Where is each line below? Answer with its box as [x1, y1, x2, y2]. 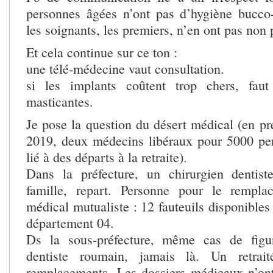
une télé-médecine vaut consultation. [26, 59, 224, 77]
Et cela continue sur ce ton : [26, 43, 177, 61]
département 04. [26, 213, 114, 232]
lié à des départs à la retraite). [26, 147, 187, 166]
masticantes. [26, 92, 93, 110]
